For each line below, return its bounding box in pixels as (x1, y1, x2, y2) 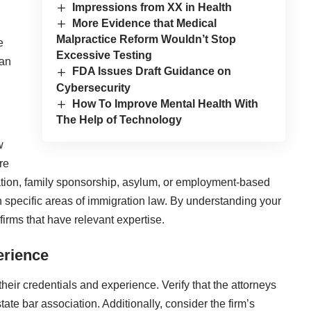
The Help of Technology (56, 113, 182, 126)
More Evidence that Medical (72, 17, 217, 30)
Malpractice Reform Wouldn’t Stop (56, 33, 236, 46)
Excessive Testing (56, 49, 152, 62)
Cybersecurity (56, 81, 131, 94)
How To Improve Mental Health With (72, 97, 259, 110)
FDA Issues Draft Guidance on (72, 65, 232, 78)
